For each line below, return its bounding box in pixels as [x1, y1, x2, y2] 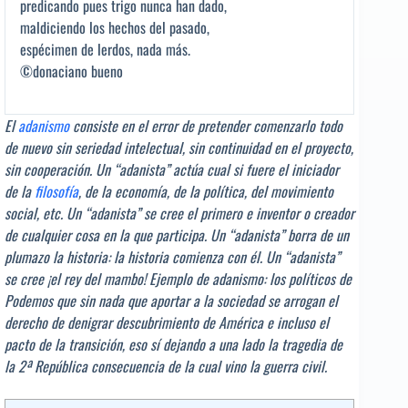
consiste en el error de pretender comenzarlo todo [69, 114, 342, 137]
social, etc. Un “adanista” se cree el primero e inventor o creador [5, 201, 354, 224]
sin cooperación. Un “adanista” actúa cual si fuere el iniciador [5, 158, 339, 180]
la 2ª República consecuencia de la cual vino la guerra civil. [5, 354, 327, 377]
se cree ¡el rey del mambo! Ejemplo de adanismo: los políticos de [5, 267, 352, 290]
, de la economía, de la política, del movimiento [78, 179, 333, 202]
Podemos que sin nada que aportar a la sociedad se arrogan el [5, 289, 338, 311]
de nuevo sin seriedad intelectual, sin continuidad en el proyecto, [5, 136, 353, 158]
